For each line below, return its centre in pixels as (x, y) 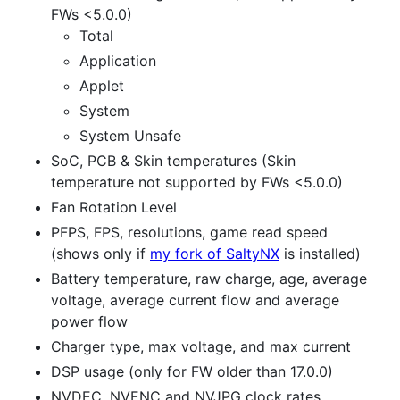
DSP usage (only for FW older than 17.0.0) (192, 372)
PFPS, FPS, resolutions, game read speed (189, 233)
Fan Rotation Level (114, 208)
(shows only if (100, 254)
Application (118, 61)
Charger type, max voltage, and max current (201, 347)
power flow (89, 322)
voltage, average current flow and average (195, 300)
